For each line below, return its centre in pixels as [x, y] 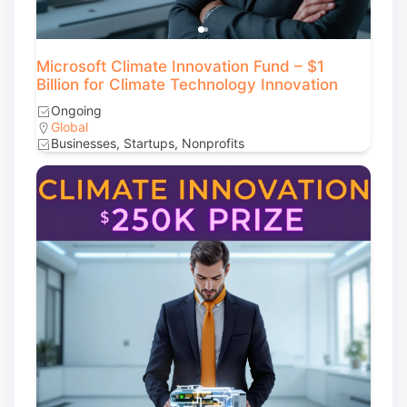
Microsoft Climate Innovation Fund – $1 [180, 66]
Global [69, 127]
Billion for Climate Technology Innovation [187, 84]
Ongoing [76, 110]
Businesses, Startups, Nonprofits [148, 143]
